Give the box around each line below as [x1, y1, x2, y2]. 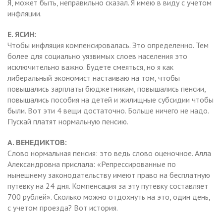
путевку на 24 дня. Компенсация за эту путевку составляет [7, 180, 208, 191]
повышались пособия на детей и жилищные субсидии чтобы [7, 94, 214, 105]
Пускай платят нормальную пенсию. [7, 116, 128, 126]
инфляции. [7, 8, 42, 18]
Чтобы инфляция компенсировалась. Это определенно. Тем [7, 40, 209, 50]
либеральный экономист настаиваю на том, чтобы [7, 72, 180, 83]
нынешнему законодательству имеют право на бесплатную [7, 169, 210, 180]
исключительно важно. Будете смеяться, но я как [7, 61, 173, 72]
